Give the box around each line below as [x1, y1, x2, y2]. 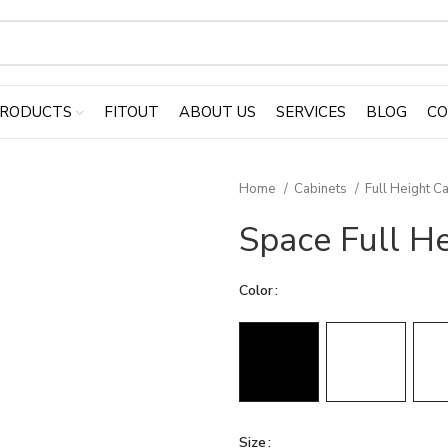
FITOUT [103, 102, 159, 122]
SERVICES [275, 102, 346, 122]
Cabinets [294, 180, 350, 198]
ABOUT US [178, 102, 256, 122]
